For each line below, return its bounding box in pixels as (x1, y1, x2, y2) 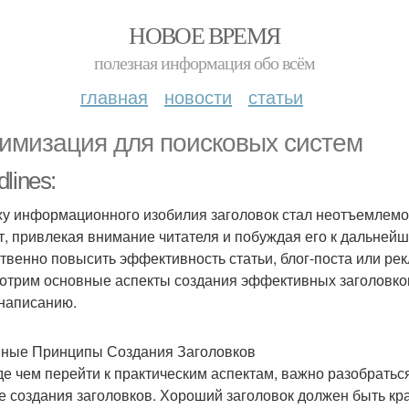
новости (164, 83, 232, 110)
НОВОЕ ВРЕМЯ (129, 19, 280, 50)
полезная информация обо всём (94, 50, 315, 75)
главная (80, 83, 148, 110)
